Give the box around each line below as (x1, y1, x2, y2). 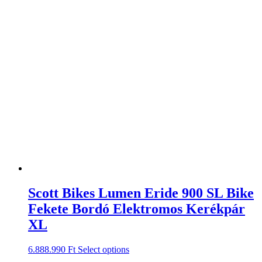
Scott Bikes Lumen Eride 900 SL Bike (28, 185, 254, 201)
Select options (78, 244, 129, 254)
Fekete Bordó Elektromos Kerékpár (28, 201, 245, 216)
